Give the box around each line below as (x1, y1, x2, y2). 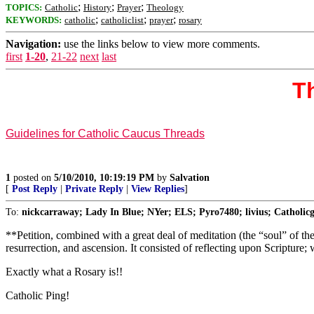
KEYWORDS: (6, 14, 62, 25)
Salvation (170, 172, 210, 183)
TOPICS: (6, 1, 42, 13)
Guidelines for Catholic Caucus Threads (6, 127, 205, 139)
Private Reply (65, 183, 123, 194)
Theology (146, 1, 184, 13)
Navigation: (6, 37, 61, 50)
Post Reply (12, 183, 57, 194)
